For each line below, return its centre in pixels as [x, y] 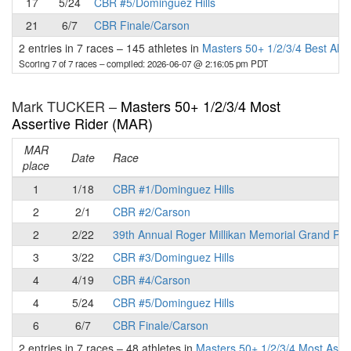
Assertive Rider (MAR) [82, 123]
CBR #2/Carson [152, 212]
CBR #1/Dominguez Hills [174, 189]
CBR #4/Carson [152, 280]
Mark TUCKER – [66, 106]
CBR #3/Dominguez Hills [174, 257]
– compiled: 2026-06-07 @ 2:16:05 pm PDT [184, 63]
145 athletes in [163, 48]
